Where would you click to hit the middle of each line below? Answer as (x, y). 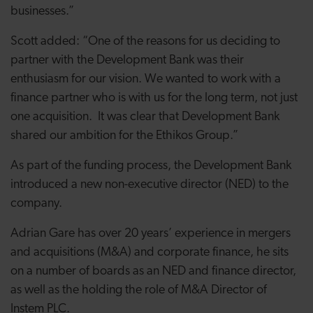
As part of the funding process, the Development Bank (151, 166)
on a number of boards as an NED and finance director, (153, 271)
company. (36, 204)
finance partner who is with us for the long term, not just (154, 98)
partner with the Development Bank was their (127, 60)
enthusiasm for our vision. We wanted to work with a (146, 79)
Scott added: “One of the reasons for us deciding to (145, 42)
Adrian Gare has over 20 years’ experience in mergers (151, 234)
